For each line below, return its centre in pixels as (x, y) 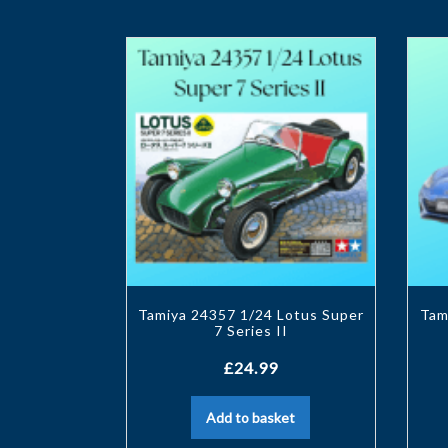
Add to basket (251, 417)
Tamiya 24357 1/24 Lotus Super (250, 314)
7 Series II (250, 330)
